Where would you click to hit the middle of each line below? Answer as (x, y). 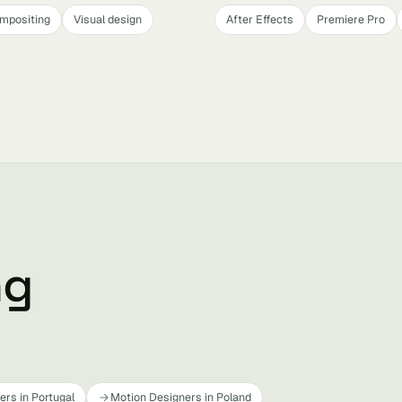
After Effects (260, 19)
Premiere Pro (351, 19)
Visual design (108, 19)
